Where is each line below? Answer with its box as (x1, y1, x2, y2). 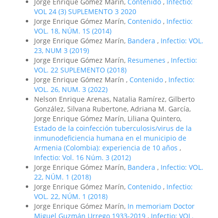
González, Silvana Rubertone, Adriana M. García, (34, 104, 191, 113)
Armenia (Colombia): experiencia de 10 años (34, 143, 180, 152)
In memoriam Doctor (127, 201, 195, 211)
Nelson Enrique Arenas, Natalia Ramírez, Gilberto (34, 94, 195, 104)
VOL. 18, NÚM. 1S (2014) (34, 26, 111, 36)
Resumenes (127, 55, 167, 65)
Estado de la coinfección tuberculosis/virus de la (34, 123, 192, 133)
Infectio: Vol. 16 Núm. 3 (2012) (34, 152, 131, 162)
